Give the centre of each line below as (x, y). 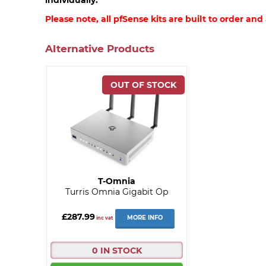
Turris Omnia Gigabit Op (117, 191)
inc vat (104, 218)
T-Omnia (117, 181)
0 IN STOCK (117, 250)
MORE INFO (145, 218)
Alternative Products (99, 48)
